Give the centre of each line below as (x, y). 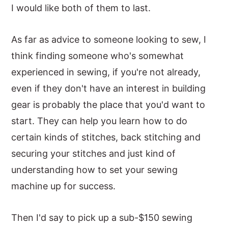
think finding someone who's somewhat (98, 56)
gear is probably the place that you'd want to (108, 105)
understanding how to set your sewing (95, 170)
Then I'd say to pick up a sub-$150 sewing (102, 218)
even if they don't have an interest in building (109, 88)
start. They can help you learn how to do (99, 121)
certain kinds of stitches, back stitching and (106, 137)
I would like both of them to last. (81, 8)
